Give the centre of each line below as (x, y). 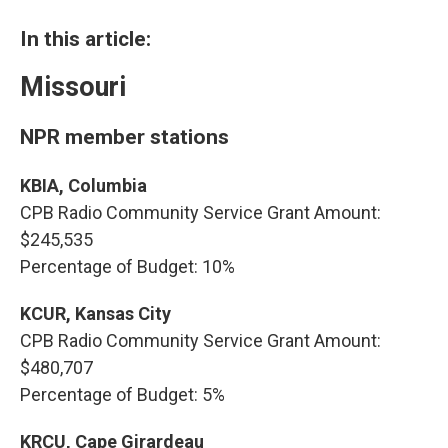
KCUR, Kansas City (95, 313)
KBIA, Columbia (85, 185)
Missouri (73, 87)
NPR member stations (124, 136)
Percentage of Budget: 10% (127, 266)
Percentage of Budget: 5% (122, 394)
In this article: (85, 38)
